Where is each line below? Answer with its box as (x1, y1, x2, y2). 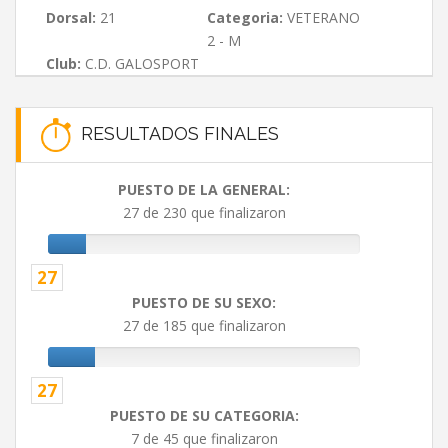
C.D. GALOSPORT (81, 54, 199, 73)
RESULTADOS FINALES (71, 122, 279, 144)
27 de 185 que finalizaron (122, 316, 286, 336)
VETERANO (282, 8, 360, 27)
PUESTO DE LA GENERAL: (118, 180, 290, 200)
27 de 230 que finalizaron (122, 203, 286, 223)
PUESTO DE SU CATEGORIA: (109, 406, 299, 426)
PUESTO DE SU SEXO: (132, 293, 276, 313)
